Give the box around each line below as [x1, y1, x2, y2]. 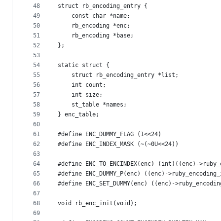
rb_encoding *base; [58, 32, 134, 39]
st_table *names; [58, 101, 127, 108]
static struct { [58, 62, 110, 69]
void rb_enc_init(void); [58, 200, 137, 207]
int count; [58, 81, 106, 88]
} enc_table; [58, 111, 99, 118]
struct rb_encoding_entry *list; [58, 72, 179, 78]
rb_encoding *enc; [58, 22, 130, 29]
